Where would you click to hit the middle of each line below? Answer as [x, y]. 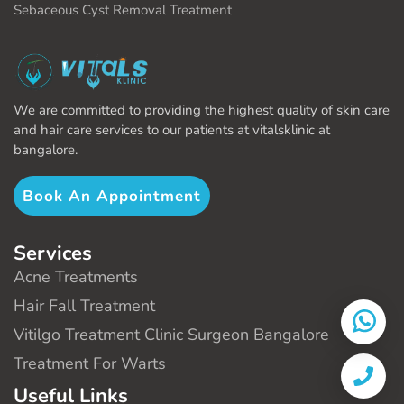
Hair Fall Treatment [84, 306]
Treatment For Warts [90, 364]
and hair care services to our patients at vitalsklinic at [172, 130]
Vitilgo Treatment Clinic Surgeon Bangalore [171, 335]
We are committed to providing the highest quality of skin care [202, 110]
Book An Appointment [112, 197]
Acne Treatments [76, 277]
